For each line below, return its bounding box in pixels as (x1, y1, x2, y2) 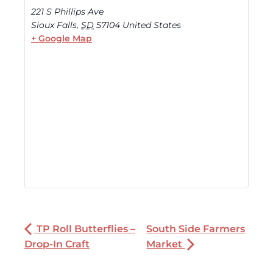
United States (122, 19, 181, 31)
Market (146, 238, 185, 250)
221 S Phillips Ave (31, 6, 104, 18)
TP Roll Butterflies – (34, 223, 135, 235)
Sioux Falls (31, 19, 77, 31)
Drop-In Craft (24, 238, 90, 250)
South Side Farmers (146, 223, 246, 235)
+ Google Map (31, 33, 92, 44)
